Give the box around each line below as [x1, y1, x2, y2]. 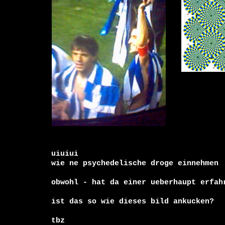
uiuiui [51, 149, 78, 158]
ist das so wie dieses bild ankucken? [51, 197, 214, 205]
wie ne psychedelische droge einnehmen [51, 159, 218, 167]
